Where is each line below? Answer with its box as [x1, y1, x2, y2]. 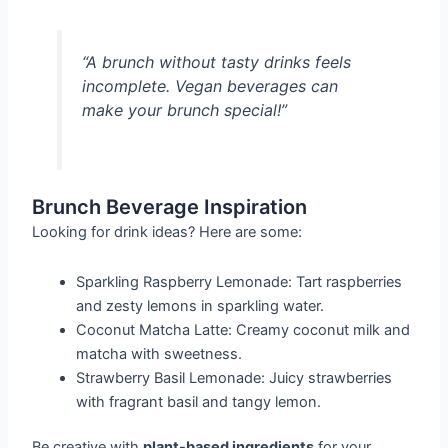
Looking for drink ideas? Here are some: [32, 223, 303, 242]
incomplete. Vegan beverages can [81, 75, 338, 96]
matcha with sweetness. [76, 344, 243, 363]
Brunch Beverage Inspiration [32, 195, 308, 220]
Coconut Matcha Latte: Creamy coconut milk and [76, 320, 411, 339]
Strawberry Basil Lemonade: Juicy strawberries [76, 368, 393, 387]
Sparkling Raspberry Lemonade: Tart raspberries [76, 272, 403, 291]
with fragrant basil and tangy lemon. [76, 392, 322, 411]
